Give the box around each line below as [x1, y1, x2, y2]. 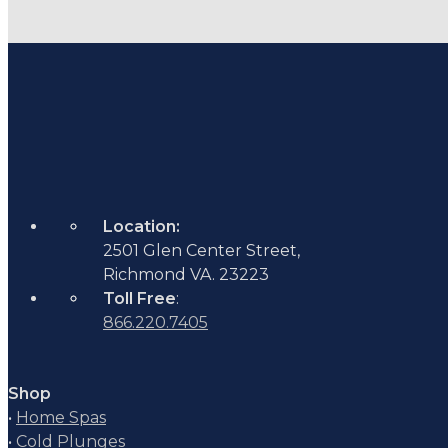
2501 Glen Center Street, [103, 240, 300, 260]
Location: [103, 216, 180, 236]
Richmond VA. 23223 [103, 264, 269, 284]
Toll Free [103, 288, 176, 308]
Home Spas [16, 407, 106, 427]
